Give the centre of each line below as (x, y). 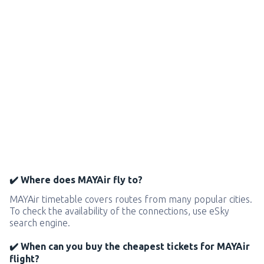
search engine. (40, 223)
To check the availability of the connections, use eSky (119, 211)
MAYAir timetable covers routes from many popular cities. (131, 199)
